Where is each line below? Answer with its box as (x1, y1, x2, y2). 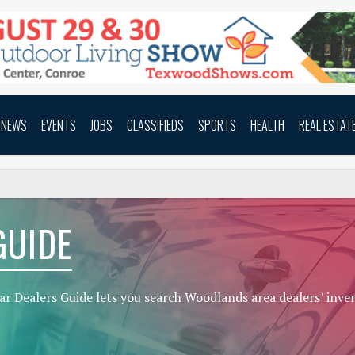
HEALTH (250, 115, 284, 135)
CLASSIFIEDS (127, 115, 184, 135)
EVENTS (41, 115, 76, 135)
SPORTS (198, 115, 236, 135)
